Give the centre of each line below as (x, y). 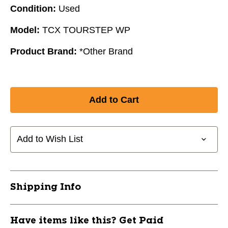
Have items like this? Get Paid (87, 221)
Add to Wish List (50, 139)
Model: (25, 30)
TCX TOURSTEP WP (86, 30)
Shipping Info (46, 187)
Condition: (33, 8)
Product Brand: (44, 51)
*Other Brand (106, 51)
